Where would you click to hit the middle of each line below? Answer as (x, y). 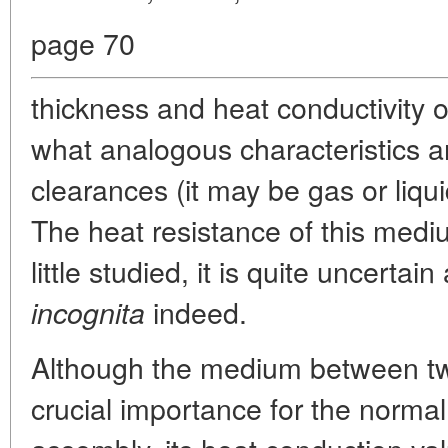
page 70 (83, 42)
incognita (88, 311)
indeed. (196, 311)
